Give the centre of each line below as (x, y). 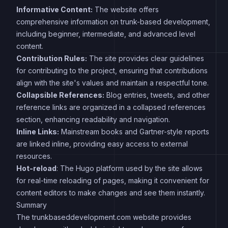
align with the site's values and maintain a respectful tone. (112, 82)
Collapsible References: (60, 95)
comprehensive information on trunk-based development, (113, 21)
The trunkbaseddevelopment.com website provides (104, 217)
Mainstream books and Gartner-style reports (134, 131)
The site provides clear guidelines (146, 58)
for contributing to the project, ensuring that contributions (112, 70)
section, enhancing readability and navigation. (93, 119)
